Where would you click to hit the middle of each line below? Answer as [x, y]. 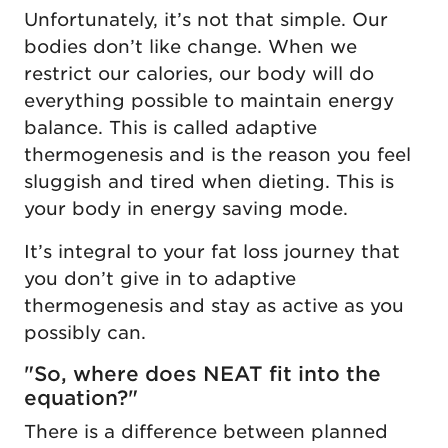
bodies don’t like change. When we [190, 46]
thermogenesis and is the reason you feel [217, 154]
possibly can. [85, 332]
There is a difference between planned [206, 431]
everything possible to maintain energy [209, 100]
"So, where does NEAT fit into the [202, 373]
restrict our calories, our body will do [199, 73]
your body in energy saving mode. [186, 208]
